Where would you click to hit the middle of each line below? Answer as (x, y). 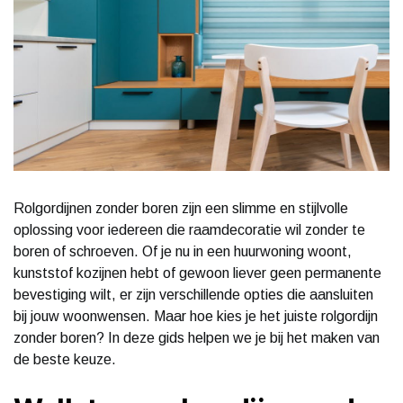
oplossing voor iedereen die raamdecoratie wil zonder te (189, 229)
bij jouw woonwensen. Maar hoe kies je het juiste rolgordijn (196, 316)
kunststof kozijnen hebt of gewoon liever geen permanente (197, 273)
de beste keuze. (65, 359)
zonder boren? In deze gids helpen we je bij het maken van (197, 337)
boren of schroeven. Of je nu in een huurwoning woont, (183, 251)
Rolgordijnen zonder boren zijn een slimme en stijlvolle (181, 208)
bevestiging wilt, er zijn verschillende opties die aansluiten (193, 294)
